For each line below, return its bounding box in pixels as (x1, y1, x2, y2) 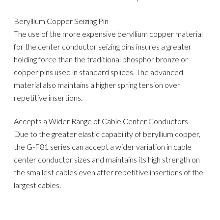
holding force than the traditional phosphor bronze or (14, 54, 189, 64)
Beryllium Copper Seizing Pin (14, 16, 109, 26)
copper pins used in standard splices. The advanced (14, 67, 184, 77)
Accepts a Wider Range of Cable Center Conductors (14, 116, 189, 126)
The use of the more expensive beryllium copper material (14, 28, 203, 38)
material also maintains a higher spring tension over (14, 80, 181, 89)
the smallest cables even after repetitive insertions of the (14, 167, 204, 177)
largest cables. (14, 180, 61, 190)
